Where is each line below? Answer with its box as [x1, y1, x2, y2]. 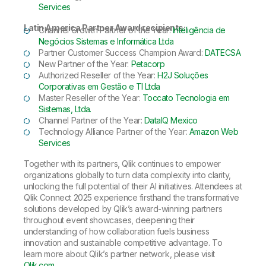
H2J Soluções [157, 70, 208, 80]
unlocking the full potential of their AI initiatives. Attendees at [24, 181, 242, 191]
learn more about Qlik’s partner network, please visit [24, 249, 215, 259]
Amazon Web [189, 126, 239, 137]
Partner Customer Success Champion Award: [39, 47, 205, 58]
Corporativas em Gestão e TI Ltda [39, 81, 160, 91]
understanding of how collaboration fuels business [24, 226, 210, 236]
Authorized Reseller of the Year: [39, 70, 158, 80]
